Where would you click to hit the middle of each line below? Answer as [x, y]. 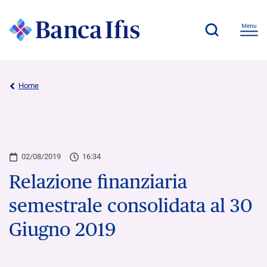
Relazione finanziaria [98, 181]
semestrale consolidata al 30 [131, 205]
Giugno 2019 [62, 229]
